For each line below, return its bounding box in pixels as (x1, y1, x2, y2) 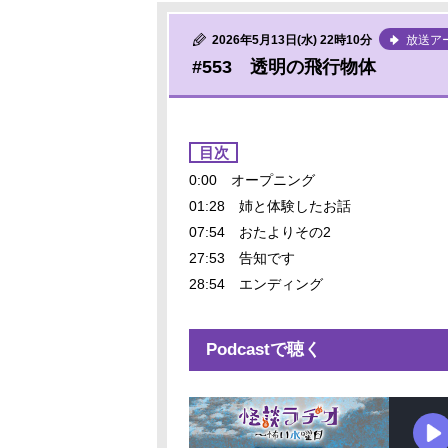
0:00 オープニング (189, 172, 315, 188)
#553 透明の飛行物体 (192, 57, 376, 77)
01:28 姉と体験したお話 (189, 198, 351, 214)
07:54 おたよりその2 (189, 224, 331, 240)
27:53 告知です (189, 250, 295, 266)
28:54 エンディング (189, 276, 323, 292)
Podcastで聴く (205, 340, 321, 360)
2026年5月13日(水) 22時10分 (212, 33, 372, 47)
